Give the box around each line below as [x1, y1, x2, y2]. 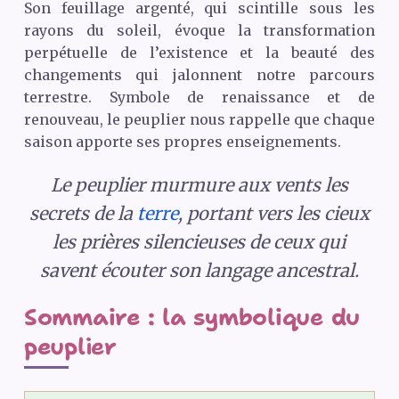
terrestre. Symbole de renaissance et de [23, 88, 376, 107]
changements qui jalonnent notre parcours [23, 66, 376, 85]
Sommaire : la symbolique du [23, 302, 361, 333]
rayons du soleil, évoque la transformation [23, 21, 376, 40]
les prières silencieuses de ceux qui [53, 231, 346, 254]
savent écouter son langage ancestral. [39, 259, 359, 282]
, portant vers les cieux [177, 202, 370, 225]
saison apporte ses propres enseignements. [23, 133, 341, 151]
